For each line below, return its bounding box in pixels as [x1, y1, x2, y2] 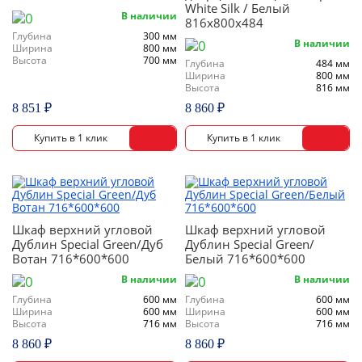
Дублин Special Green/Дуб [12, 236, 163, 252]
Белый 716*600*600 [185, 250, 305, 267]
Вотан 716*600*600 [12, 250, 129, 267]
